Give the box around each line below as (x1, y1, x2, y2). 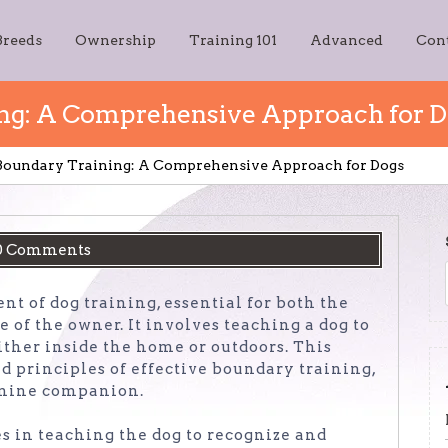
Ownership (75, 32, 156, 48)
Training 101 (189, 32, 277, 48)
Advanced (310, 32, 383, 48)
